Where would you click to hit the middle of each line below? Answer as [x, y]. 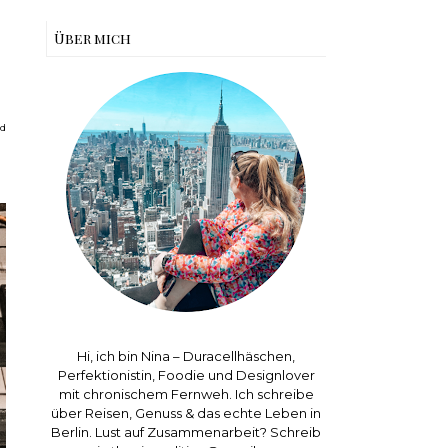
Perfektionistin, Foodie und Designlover [186, 375]
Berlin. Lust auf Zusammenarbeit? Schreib [186, 432]
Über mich [92, 38]
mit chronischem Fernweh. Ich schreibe [186, 394]
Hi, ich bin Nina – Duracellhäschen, [186, 356]
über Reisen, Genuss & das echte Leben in [186, 413]
